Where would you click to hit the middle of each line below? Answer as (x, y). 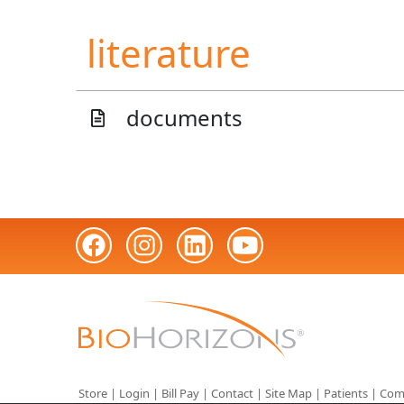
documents (184, 118)
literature (169, 53)
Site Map (289, 394)
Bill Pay (180, 394)
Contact (232, 394)
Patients (346, 394)
